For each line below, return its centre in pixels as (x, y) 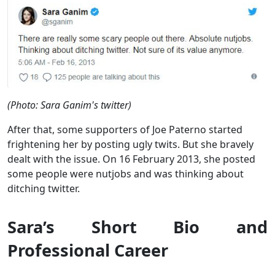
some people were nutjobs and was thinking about (126, 174)
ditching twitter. (44, 189)
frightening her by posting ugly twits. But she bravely (130, 145)
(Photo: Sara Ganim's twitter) (69, 105)
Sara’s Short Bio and (137, 227)
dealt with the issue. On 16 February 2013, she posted (131, 159)
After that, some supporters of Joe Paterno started (125, 130)
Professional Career (88, 250)
